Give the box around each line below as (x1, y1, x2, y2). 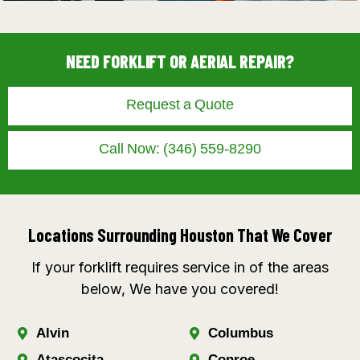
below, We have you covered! (81, 280, 279, 297)
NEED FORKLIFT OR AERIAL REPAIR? (65, 51, 295, 72)
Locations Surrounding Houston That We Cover (28, 223, 332, 245)
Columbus (208, 325, 273, 341)
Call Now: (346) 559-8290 (99, 138, 261, 162)
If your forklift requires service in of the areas (31, 258, 329, 276)
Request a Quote (126, 94, 234, 118)
